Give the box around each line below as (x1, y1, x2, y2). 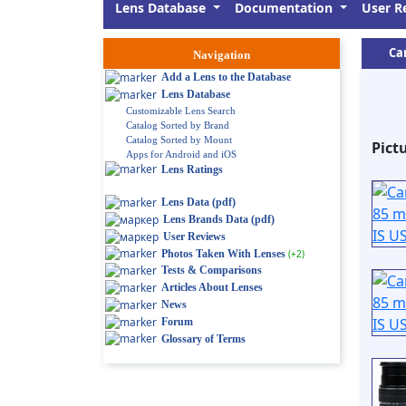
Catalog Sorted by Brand (126, 119, 229, 130)
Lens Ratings (161, 162, 223, 176)
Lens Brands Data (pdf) (163, 213, 275, 227)
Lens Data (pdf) (161, 196, 236, 209)
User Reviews (163, 229, 226, 243)
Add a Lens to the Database (161, 71, 291, 83)
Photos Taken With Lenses (161, 246, 285, 260)
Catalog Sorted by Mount (126, 133, 232, 145)
